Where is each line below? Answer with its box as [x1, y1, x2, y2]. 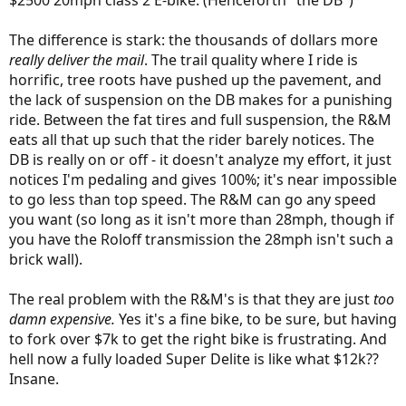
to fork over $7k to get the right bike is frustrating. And [9, 329, 387, 349]
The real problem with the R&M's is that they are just [9, 289, 373, 309]
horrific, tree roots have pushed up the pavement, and [9, 70, 382, 90]
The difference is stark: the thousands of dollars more [9, 30, 378, 50]
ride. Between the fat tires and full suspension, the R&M [9, 110, 391, 130]
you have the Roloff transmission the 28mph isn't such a [9, 229, 393, 249]
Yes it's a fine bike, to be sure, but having [119, 309, 397, 329]
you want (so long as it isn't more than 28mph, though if [9, 209, 394, 229]
